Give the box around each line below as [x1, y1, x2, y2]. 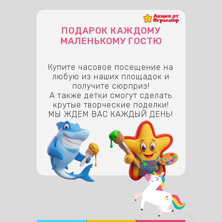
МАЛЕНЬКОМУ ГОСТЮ [60, 36, 162, 47]
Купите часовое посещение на [48, 62, 173, 72]
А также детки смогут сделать [50, 91, 172, 100]
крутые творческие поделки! [53, 100, 169, 110]
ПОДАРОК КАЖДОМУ [61, 25, 161, 36]
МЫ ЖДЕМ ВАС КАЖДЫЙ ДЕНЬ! [49, 110, 173, 119]
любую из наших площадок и [52, 72, 169, 81]
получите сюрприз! [72, 81, 150, 91]
